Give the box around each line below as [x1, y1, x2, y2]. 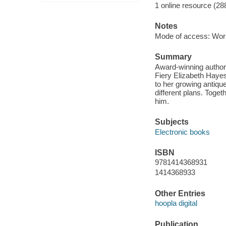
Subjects [154, 118, 189, 127]
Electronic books [154, 127, 210, 136]
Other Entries [154, 189, 205, 198]
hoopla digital [154, 199, 197, 208]
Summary [154, 52, 192, 62]
